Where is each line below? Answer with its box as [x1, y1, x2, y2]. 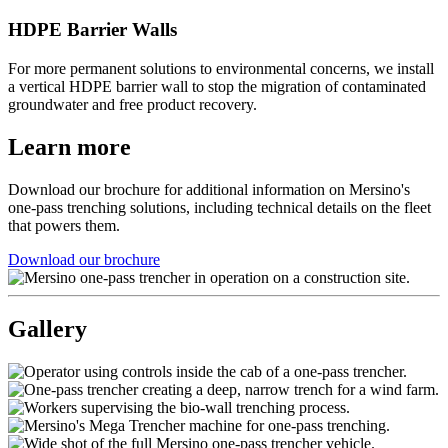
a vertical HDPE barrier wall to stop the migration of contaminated [8, 77, 426, 95]
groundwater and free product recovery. [8, 95, 257, 113]
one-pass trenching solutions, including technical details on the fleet [8, 198, 431, 216]
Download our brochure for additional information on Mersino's [8, 180, 410, 198]
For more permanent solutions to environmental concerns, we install [8, 59, 434, 77]
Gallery [8, 316, 87, 343]
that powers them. [8, 216, 120, 234]
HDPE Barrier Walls [8, 18, 177, 40]
